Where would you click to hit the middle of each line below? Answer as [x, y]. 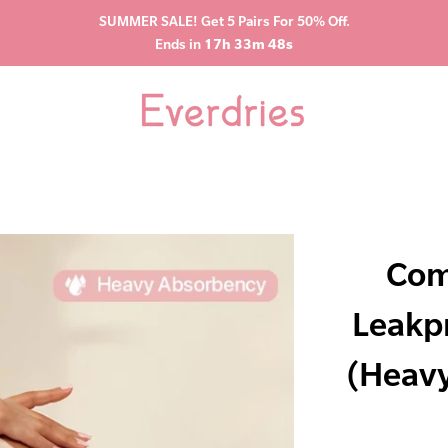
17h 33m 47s [248, 44]
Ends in [179, 44]
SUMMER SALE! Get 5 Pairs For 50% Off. [224, 21]
